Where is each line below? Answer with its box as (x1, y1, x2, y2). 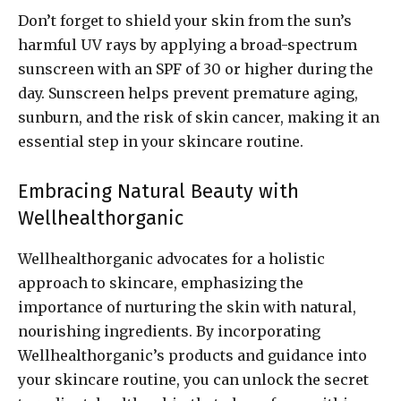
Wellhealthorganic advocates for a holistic (18, 250, 325, 269)
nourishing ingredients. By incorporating (18, 322, 320, 341)
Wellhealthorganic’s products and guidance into (18, 346, 367, 365)
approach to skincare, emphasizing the (18, 274, 303, 293)
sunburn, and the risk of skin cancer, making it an (18, 108, 380, 127)
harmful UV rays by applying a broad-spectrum (18, 36, 357, 55)
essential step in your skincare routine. (18, 132, 303, 151)
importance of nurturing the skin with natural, (18, 298, 356, 317)
